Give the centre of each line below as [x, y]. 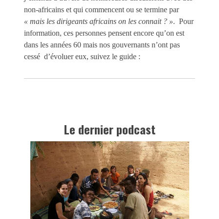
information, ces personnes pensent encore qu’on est [105, 33]
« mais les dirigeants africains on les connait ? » [99, 22]
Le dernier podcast [109, 129]
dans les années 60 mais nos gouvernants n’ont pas [102, 45]
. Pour [183, 22]
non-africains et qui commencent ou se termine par [101, 10]
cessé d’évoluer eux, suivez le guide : [82, 57]
